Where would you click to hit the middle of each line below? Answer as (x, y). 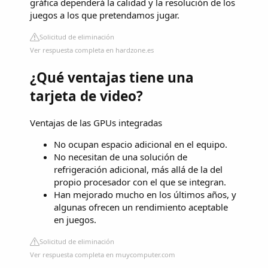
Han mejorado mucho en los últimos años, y (145, 194)
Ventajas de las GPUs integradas (96, 122)
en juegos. (75, 219)
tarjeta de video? (86, 96)
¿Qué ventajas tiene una (112, 78)
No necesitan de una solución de (121, 156)
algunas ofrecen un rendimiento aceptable (141, 207)
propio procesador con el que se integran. (140, 182)
